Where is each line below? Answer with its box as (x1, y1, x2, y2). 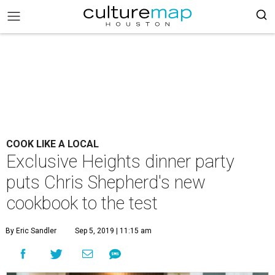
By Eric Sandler (6, 227, 56, 235)
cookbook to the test (6, 193, 158, 214)
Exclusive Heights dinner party (6, 151, 234, 172)
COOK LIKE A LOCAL (6, 138, 99, 150)
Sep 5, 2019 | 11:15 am (75, 227, 152, 235)
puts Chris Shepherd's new (6, 172, 206, 193)
